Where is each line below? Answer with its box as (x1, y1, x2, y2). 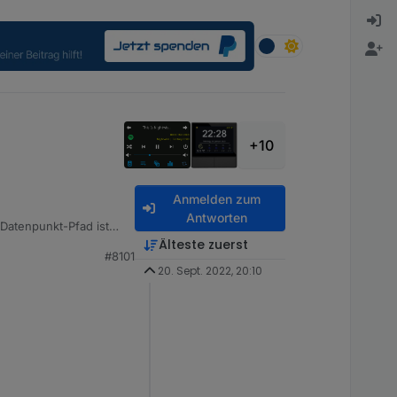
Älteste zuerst (158, 236, 248, 253)
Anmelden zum (172, 191, 261, 206)
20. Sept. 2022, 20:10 (157, 263, 262, 278)
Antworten (185, 210, 247, 225)
